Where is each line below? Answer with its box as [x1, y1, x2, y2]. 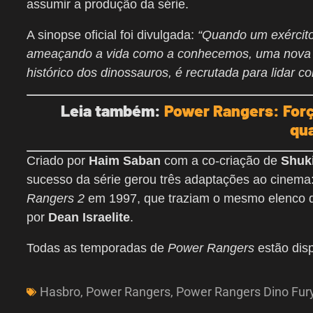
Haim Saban [89, 154, 161, 168]
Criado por [27, 154, 89, 168]
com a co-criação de [161, 154, 281, 168]
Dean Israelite [48, 210, 130, 225]
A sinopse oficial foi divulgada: [27, 28, 198, 43]
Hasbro [40, 284, 80, 300]
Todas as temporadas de [27, 241, 168, 256]
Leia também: [61, 101, 165, 121]
